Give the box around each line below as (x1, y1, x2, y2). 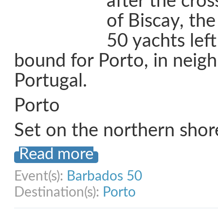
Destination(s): (14, 185, 103, 199)
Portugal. (14, 72, 87, 90)
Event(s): (14, 169, 67, 183)
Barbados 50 (67, 169, 142, 183)
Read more (19, 146, 93, 162)
